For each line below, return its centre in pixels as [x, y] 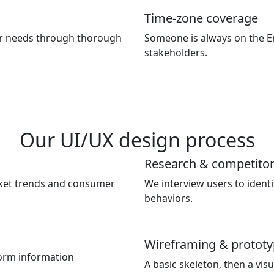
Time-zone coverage [201, 18]
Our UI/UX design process [137, 140]
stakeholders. [176, 53]
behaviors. [168, 198]
